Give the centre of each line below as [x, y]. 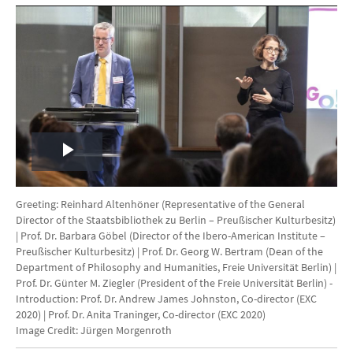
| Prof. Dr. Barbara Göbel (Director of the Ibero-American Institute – [171, 235]
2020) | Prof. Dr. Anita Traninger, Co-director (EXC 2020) [141, 314]
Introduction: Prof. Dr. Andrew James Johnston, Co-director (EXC [166, 298]
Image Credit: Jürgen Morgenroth [94, 330]
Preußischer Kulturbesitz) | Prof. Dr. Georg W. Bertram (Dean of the [169, 251]
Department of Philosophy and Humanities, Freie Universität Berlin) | [176, 267]
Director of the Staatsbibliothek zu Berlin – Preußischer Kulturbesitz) [176, 219]
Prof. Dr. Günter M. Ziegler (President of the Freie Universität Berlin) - [174, 282]
